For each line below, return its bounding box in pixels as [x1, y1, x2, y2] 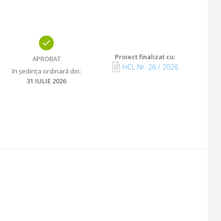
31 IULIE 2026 [27, 76, 66, 85]
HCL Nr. [122, 62, 146, 72]
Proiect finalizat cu [115, 52, 174, 61]
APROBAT [32, 54, 61, 63]
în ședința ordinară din [12, 66, 79, 75]
